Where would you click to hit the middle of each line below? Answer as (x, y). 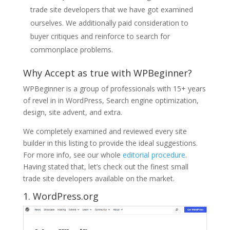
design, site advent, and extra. (72, 112)
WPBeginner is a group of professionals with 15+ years (114, 89)
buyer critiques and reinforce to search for (100, 36)
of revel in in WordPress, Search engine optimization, (111, 101)
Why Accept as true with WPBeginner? (107, 73)
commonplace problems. (71, 50)
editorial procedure (154, 155)
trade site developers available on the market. (99, 179)
